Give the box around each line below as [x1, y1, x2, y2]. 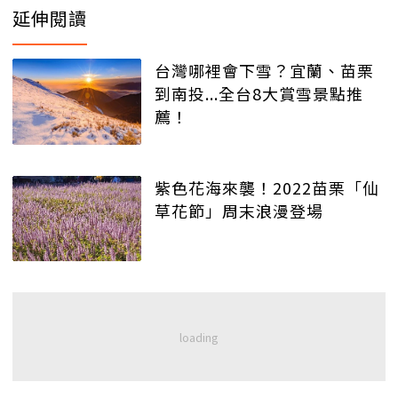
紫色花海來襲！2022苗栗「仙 [155, 175, 379, 199]
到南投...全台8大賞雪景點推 [155, 82, 363, 106]
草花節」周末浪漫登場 [155, 198, 323, 222]
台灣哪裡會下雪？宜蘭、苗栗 [155, 59, 374, 83]
